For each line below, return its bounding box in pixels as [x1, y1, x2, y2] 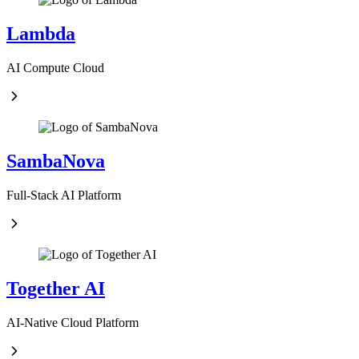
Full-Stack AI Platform [6, 188, 121, 202]
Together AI [6, 277, 105, 299]
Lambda [6, 23, 75, 45]
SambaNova [6, 150, 105, 171]
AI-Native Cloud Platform [6, 315, 139, 329]
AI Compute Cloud [6, 60, 104, 75]
